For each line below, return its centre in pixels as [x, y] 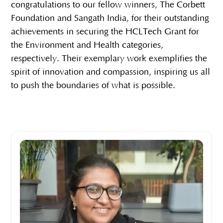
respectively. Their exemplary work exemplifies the [109, 58]
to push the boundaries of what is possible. [93, 85]
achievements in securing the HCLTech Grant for [105, 32]
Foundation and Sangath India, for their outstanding [110, 18]
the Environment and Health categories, [87, 45]
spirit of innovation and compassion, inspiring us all [111, 72]
